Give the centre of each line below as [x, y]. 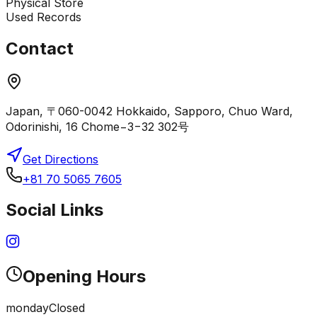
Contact [40, 48]
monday [27, 308]
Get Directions [60, 159]
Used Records [44, 17]
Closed [67, 308]
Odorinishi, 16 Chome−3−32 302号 [97, 126]
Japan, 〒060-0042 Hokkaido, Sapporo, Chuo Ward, [149, 111]
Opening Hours [84, 277]
